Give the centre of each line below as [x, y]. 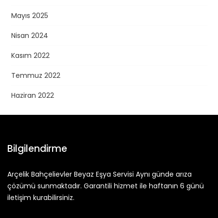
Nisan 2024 [29, 35]
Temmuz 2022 [36, 75]
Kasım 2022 [30, 55]
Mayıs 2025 [29, 15]
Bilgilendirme [37, 148]
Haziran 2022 [32, 95]
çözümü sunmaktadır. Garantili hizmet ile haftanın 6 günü [106, 186]
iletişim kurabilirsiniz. [41, 197]
